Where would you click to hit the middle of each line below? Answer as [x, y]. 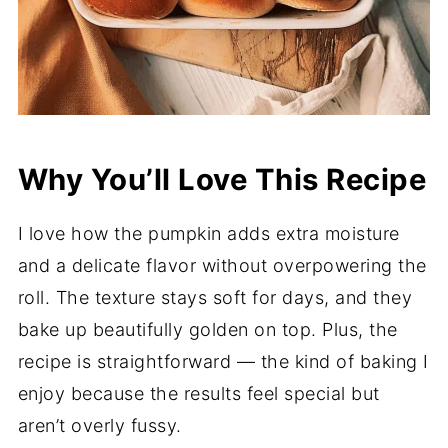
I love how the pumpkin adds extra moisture [208, 234]
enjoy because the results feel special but [198, 394]
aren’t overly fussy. [99, 426]
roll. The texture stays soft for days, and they [215, 298]
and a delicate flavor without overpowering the [222, 266]
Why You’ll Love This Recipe [222, 180]
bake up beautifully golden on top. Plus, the [207, 330]
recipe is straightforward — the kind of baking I [223, 362]
